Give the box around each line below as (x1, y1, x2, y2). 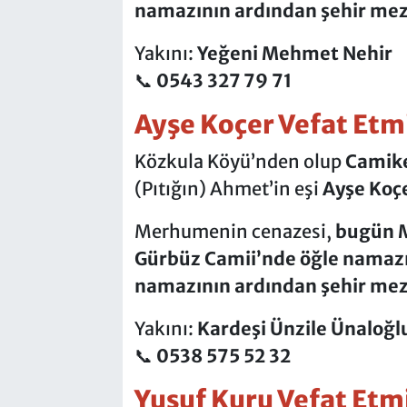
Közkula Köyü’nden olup (134, 149, 345, 173)
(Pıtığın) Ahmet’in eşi (134, 176, 319, 200)
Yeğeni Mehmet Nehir (196, 42, 392, 65)
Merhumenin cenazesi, (134, 219, 335, 243)
